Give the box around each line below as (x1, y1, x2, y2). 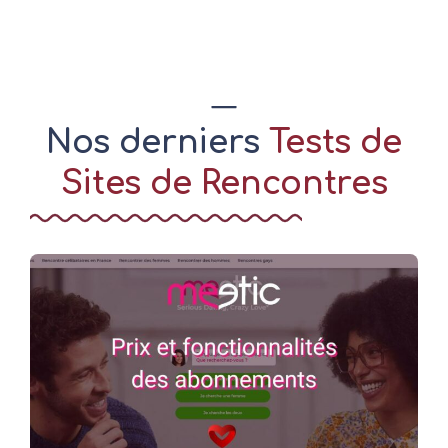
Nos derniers (45, 125, 269, 162)
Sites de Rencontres (60, 166, 388, 203)
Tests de (268, 125, 403, 162)
